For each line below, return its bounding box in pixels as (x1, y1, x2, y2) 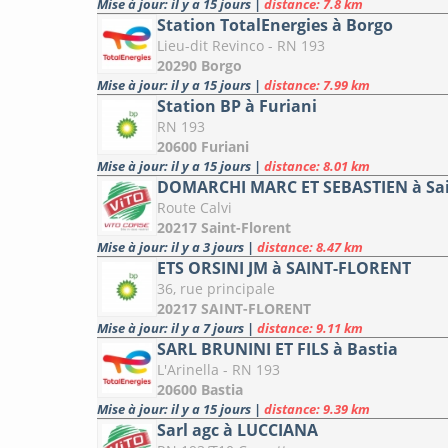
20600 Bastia (157, 380, 243, 400)
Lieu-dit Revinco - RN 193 (157, 36, 325, 56)
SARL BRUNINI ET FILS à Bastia (157, 338, 398, 361)
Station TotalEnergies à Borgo (157, 14, 393, 37)
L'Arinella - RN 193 (157, 360, 280, 380)
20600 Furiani (157, 137, 249, 157)
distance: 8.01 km (264, 157, 370, 176)
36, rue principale (157, 279, 275, 299)
